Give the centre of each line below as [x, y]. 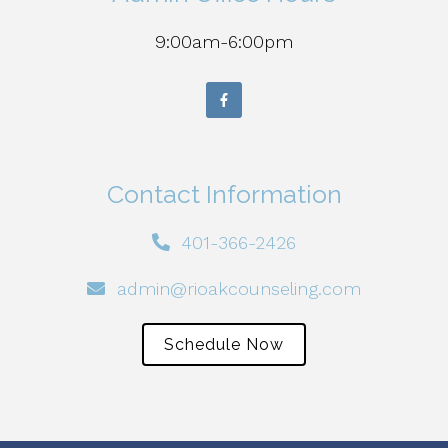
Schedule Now [224, 345]
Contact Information [224, 194]
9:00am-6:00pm [224, 42]
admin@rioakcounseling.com [238, 289]
